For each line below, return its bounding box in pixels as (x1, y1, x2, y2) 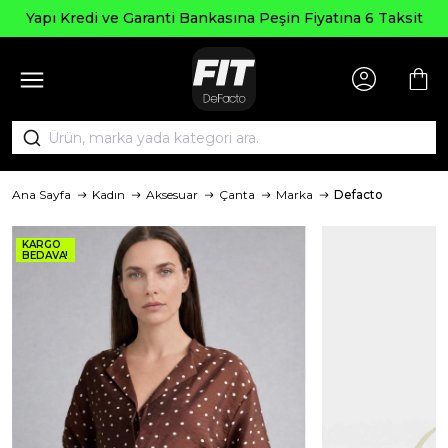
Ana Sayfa (12, 187, 71, 202)
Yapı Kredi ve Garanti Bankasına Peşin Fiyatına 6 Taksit (25, 9, 423, 27)
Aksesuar (146, 187, 198, 202)
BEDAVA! (22, 249, 69, 262)
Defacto (334, 187, 383, 202)
